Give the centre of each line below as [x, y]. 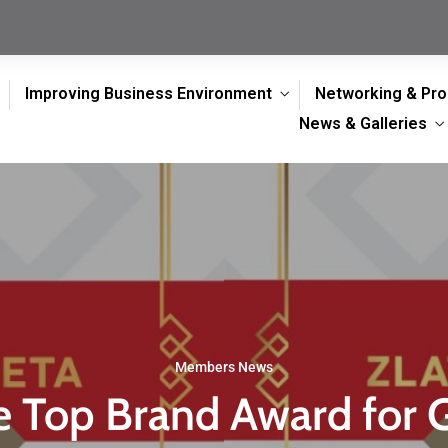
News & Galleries [362, 123]
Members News [224, 367]
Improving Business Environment [148, 93]
